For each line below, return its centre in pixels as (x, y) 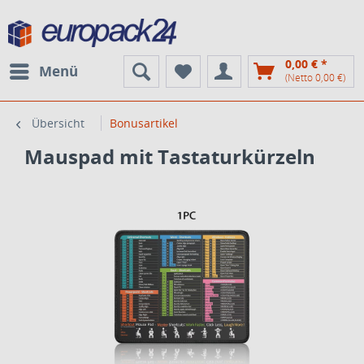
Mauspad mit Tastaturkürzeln (170, 156)
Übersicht (58, 123)
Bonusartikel (144, 123)
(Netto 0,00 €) (315, 78)
